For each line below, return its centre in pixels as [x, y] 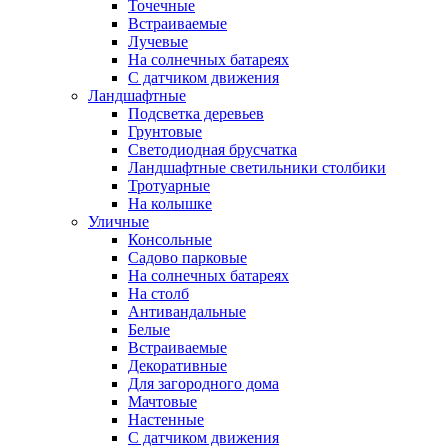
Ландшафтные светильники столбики [257, 167]
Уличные [118, 221]
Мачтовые [162, 401]
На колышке [170, 203]
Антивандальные [187, 311]
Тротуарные [169, 185]
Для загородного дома [203, 383]
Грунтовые [165, 131]
